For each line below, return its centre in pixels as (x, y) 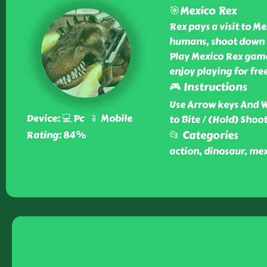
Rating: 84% (56, 135)
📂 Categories (204, 135)
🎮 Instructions (208, 87)
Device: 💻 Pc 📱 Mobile (79, 118)
